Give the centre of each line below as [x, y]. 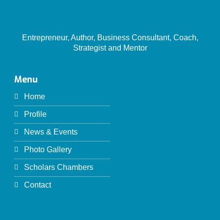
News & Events [51, 132]
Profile [36, 114]
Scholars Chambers [59, 167]
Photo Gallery [48, 150]
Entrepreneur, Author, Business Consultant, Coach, [110, 38]
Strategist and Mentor [110, 48]
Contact [38, 185]
